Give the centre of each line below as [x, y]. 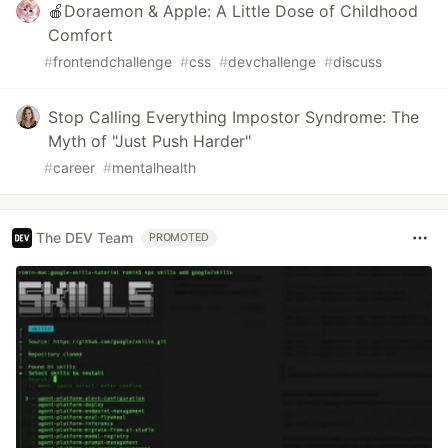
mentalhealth [154, 167]
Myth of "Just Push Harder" [149, 140]
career [74, 167]
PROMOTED [179, 237]
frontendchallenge [112, 61]
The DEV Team [84, 238]
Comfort [80, 34]
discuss [357, 61]
